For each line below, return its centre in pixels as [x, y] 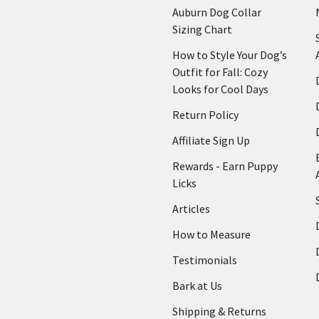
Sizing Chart [202, 29]
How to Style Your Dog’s [230, 54]
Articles [191, 208]
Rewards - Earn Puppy [225, 166]
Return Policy [205, 114]
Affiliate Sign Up [211, 140]
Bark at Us [197, 285]
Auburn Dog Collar [217, 12]
